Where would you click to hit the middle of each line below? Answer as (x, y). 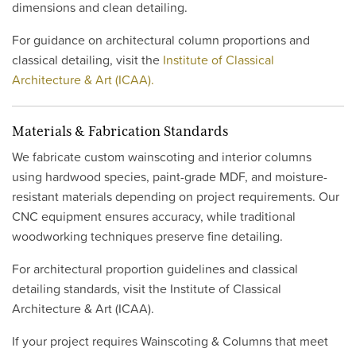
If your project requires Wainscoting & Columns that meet (170, 341)
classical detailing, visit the (87, 60)
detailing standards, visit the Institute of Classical (147, 288)
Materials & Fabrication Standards (120, 131)
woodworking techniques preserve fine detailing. (147, 236)
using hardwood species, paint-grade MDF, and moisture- (170, 176)
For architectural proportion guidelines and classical (155, 269)
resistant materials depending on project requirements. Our (176, 196)
